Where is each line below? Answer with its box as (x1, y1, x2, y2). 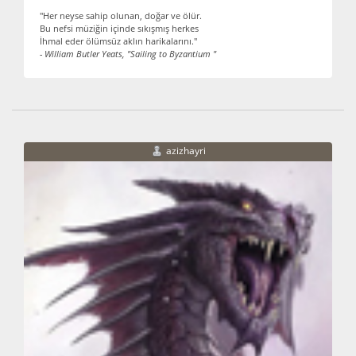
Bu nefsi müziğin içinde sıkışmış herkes (40, 23, 199, 35)
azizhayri (165, 144, 206, 158)
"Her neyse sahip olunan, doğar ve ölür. (40, 10, 202, 22)
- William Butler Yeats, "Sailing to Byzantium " (40, 48, 216, 60)
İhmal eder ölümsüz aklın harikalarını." (40, 36, 197, 48)
